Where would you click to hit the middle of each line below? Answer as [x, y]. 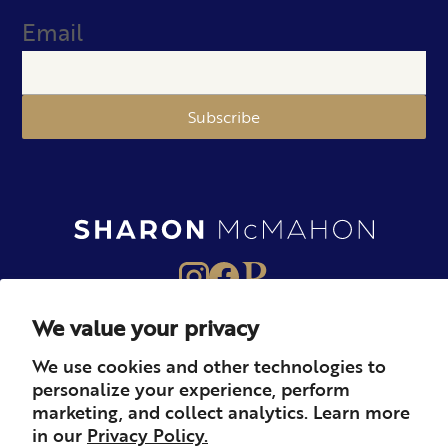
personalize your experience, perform [191, 388]
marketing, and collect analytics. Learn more [221, 411]
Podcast [330, 408]
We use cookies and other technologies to [209, 365]
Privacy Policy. [147, 434]
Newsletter [224, 408]
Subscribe [224, 117]
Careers [93, 408]
